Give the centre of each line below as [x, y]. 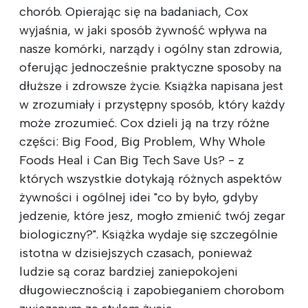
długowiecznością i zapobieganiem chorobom [152, 290]
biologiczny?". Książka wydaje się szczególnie [148, 234]
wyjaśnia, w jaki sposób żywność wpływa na [143, 30]
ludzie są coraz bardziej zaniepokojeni [129, 271]
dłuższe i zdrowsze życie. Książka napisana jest [151, 86]
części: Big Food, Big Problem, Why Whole [142, 141]
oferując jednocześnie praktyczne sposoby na [150, 67]
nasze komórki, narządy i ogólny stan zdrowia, [151, 48]
